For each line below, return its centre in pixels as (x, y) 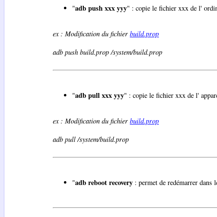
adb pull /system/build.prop (91, 139)
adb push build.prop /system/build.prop (108, 52)
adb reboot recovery (104, 183)
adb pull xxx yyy (100, 95)
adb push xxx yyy (101, 8)
